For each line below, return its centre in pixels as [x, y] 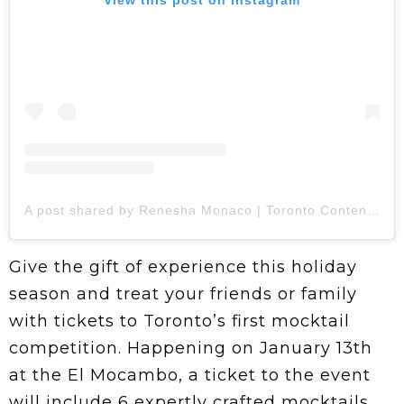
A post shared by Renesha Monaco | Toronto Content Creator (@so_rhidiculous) [373, 210]
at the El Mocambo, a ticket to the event [190, 375]
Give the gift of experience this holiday [183, 266]
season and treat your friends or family [183, 294]
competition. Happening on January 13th [191, 348]
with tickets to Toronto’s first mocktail [179, 321]
